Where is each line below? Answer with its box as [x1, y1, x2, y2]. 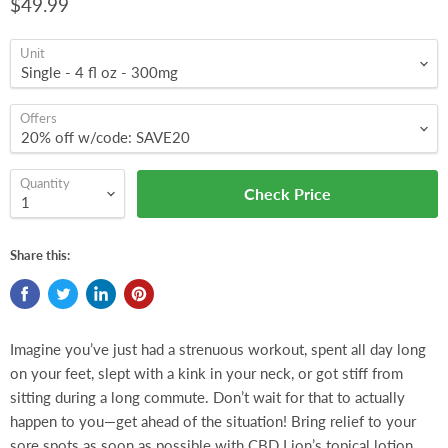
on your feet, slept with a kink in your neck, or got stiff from [10, 364, 403, 382]
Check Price [244, 183, 331, 203]
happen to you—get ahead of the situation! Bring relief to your [10, 412, 416, 430]
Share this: [10, 247, 70, 263]
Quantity [20, 175, 70, 191]
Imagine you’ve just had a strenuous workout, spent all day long [10, 340, 426, 358]
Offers [20, 110, 57, 126]
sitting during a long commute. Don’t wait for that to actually [10, 388, 405, 406]
